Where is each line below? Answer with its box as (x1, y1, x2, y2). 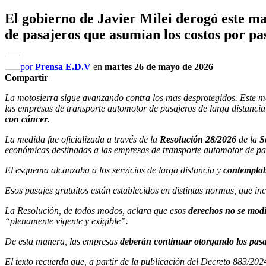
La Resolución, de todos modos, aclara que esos (5, 205, 188, 216)
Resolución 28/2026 (160, 134, 236, 144)
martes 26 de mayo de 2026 (104, 61, 213, 72)
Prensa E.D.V (35, 61, 91, 72)
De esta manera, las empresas (5, 236, 120, 246)
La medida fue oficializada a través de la (5, 134, 160, 144)
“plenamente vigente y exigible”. (5, 216, 128, 226)
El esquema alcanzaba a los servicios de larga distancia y (5, 164, 221, 175)
